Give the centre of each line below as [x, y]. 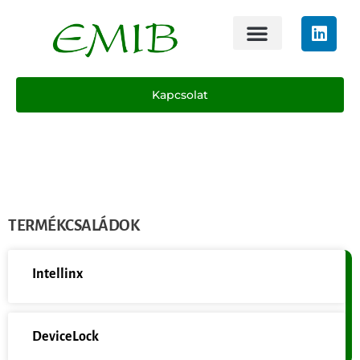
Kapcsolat [180, 94]
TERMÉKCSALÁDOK [74, 225]
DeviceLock [65, 336]
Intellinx [57, 274]
